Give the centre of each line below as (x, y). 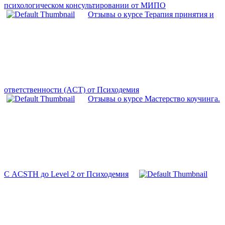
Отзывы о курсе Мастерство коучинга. (154, 99)
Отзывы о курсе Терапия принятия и (151, 15)
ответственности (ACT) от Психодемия (72, 90)
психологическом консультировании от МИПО (85, 6)
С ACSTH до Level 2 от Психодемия (66, 174)
